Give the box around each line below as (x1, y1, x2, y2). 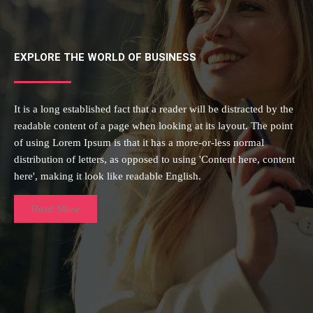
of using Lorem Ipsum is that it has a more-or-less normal (14, 137, 264, 149)
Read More (31, 203, 80, 214)
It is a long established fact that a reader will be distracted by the (14, 103, 293, 115)
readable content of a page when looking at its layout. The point (14, 120, 293, 132)
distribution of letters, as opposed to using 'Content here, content (14, 154, 295, 166)
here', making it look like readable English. (14, 170, 201, 182)
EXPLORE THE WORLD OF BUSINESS (14, 50, 196, 66)
